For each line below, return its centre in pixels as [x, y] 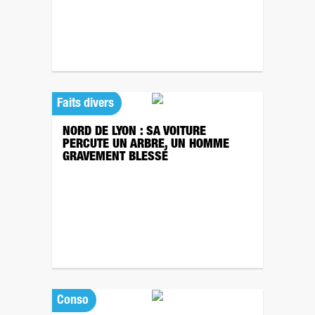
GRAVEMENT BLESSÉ [115, 157]
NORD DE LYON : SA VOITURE [134, 132]
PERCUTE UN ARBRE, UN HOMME [146, 145]
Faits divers [85, 104]
